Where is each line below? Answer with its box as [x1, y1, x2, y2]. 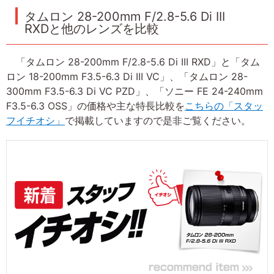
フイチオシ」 [6, 114, 65, 127]
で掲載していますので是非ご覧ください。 [65, 114, 251, 127]
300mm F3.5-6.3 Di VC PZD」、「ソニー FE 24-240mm [6, 85, 263, 98]
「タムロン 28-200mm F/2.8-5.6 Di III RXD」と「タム [6, 56, 260, 68]
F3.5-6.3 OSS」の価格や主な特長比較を [6, 100, 185, 113]
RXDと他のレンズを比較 [24, 21, 159, 37]
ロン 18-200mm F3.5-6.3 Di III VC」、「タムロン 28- [6, 70, 248, 83]
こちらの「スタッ [185, 100, 263, 113]
